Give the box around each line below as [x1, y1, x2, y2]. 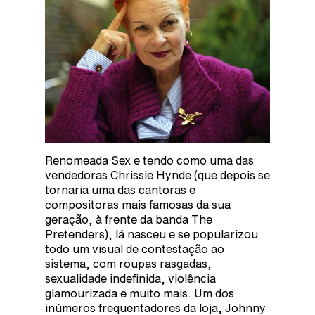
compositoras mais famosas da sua [45, 198, 231, 210]
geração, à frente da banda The [45, 213, 212, 225]
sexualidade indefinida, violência [45, 272, 216, 284]
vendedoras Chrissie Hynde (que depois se [45, 169, 270, 181]
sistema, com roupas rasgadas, [45, 257, 212, 269]
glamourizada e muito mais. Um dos [45, 287, 234, 299]
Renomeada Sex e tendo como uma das [45, 154, 254, 166]
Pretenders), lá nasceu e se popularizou [45, 228, 258, 240]
